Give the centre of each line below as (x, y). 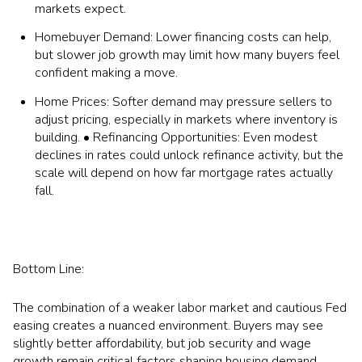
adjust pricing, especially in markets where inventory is (186, 119)
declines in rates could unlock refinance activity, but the (189, 155)
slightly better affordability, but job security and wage (162, 344)
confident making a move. (106, 73)
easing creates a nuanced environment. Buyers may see (168, 326)
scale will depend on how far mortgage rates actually (183, 173)
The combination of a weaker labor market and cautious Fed (180, 308)
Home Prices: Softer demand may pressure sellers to (183, 101)
